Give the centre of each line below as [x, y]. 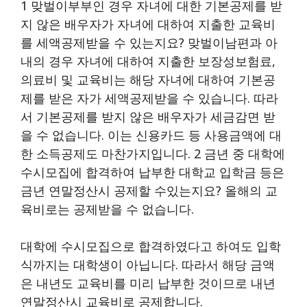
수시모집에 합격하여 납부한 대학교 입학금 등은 [152, 172]
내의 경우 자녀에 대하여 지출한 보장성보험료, [148, 61]
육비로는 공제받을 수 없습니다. [107, 209]
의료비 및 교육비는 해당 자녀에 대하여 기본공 [148, 79]
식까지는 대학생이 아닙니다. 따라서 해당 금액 [148, 264]
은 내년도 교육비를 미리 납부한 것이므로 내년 [148, 283]
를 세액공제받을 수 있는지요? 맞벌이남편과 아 [149, 42]
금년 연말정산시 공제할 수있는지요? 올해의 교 [149, 190]
